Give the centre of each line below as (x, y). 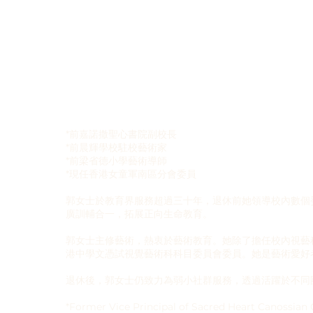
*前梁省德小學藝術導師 (116, 161)
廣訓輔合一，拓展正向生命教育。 (139, 214)
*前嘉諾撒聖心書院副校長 (121, 134)
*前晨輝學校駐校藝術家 (116, 148)
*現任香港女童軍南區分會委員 (131, 174)
